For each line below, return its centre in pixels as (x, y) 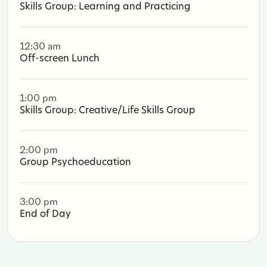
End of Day (45, 214)
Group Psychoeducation (75, 162)
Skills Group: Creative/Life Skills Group (108, 111)
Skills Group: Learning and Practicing (105, 7)
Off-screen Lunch (60, 59)
